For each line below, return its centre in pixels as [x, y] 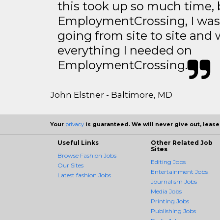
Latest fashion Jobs [84, 175]
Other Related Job [182, 143]
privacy [75, 124]
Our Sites [70, 165]
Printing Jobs [170, 201]
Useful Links [78, 143]
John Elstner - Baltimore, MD [111, 95]
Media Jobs [166, 191]
